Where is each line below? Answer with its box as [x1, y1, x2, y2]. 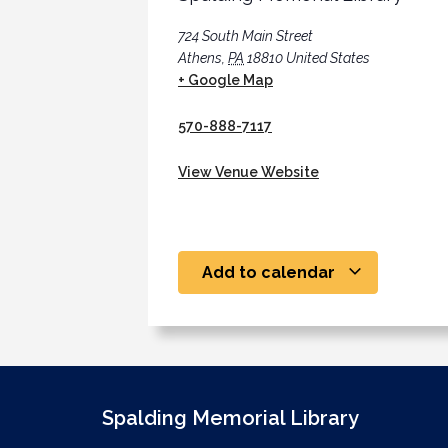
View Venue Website [178, 163, 319, 180]
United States [286, 49, 370, 66]
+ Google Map [178, 71, 273, 88]
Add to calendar [201, 262, 339, 282]
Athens [178, 49, 222, 66]
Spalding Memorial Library [102, 405, 359, 430]
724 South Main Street [178, 27, 313, 44]
